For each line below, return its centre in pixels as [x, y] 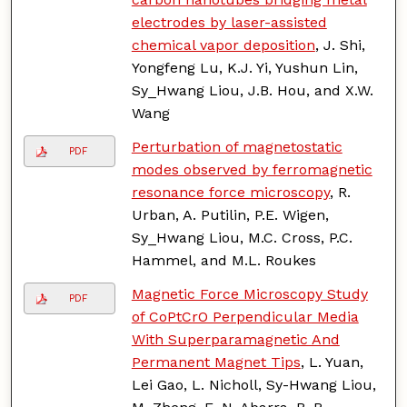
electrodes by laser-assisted [229, 22]
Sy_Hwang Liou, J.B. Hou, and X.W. [252, 90]
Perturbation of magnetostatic [237, 146]
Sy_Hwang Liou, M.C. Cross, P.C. [242, 237]
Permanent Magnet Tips [216, 362]
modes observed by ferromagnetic [252, 169]
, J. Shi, [340, 45]
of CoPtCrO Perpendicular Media [245, 316]
